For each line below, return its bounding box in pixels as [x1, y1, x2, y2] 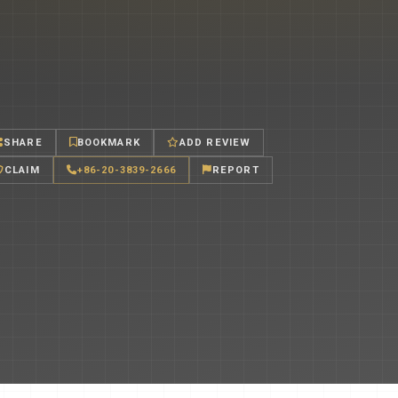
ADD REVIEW [179, 136, 251, 148]
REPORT [211, 163, 259, 176]
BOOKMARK [76, 136, 140, 148]
